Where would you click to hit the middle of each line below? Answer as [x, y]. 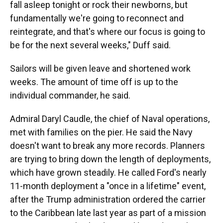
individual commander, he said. [70, 95]
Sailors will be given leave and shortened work [100, 68]
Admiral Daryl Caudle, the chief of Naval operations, [110, 119]
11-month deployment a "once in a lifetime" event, [108, 186]
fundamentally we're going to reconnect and [97, 18]
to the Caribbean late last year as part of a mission [108, 213]
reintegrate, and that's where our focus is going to [108, 32]
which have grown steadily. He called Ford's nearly [108, 172]
